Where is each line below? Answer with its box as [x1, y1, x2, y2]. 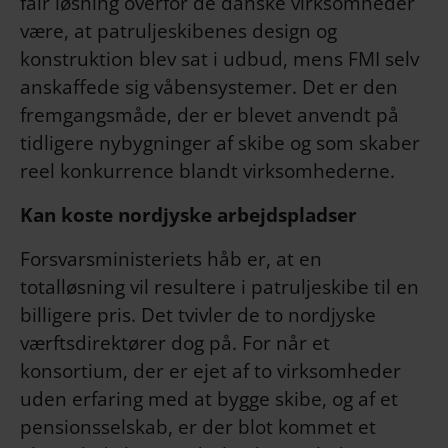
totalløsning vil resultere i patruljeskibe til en [20, 274, 419, 300]
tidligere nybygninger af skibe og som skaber [20, 130, 420, 156]
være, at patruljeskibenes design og [20, 18, 337, 44]
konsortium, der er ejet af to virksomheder [20, 358, 401, 384]
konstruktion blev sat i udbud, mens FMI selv [20, 46, 419, 72]
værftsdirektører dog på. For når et [20, 330, 330, 356]
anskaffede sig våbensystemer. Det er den [20, 74, 398, 100]
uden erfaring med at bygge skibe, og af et [20, 386, 398, 412]
